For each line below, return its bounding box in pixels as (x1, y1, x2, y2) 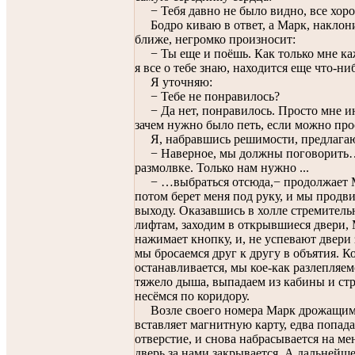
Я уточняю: (135, 75, 212, 89)
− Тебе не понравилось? (135, 90, 280, 103)
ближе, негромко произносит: (135, 32, 296, 46)
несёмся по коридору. (135, 289, 250, 303)
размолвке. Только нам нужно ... (135, 161, 309, 174)
